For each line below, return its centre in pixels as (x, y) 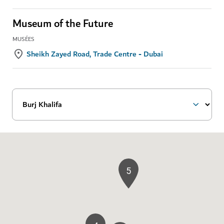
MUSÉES (23, 39)
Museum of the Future (63, 24)
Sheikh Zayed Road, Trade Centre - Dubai (95, 54)
